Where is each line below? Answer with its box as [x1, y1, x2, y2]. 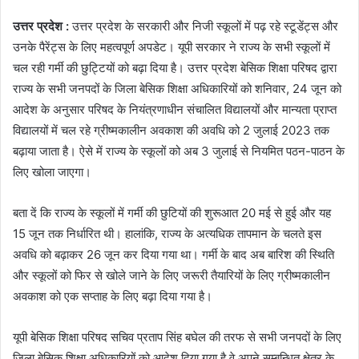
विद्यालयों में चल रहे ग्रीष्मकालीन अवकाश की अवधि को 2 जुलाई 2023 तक [13, 123, 329, 138]
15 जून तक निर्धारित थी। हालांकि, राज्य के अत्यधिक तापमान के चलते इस [13, 226, 321, 241]
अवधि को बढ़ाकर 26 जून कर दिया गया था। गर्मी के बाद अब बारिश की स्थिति [13, 247, 334, 262]
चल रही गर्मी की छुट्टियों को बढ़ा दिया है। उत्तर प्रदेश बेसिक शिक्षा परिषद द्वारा [13, 60, 337, 75]
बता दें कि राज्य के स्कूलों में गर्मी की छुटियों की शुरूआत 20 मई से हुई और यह [13, 205, 331, 220]
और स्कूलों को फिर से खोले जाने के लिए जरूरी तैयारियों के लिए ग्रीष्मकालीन [13, 268, 330, 283]
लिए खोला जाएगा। [13, 164, 91, 179]
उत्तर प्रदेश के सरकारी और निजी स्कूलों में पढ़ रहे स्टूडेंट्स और [69, 18, 338, 34]
